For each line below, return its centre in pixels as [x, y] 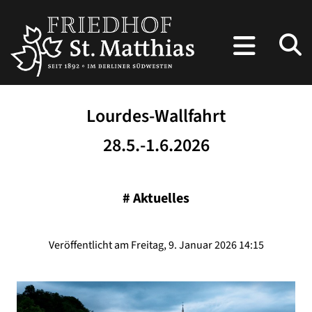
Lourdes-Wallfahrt [156, 116]
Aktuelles [161, 199]
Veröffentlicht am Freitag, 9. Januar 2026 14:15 [156, 245]
